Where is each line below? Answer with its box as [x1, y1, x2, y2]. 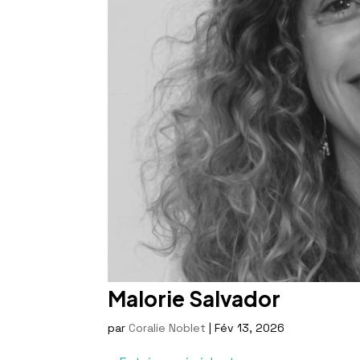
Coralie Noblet [129, 321, 207, 336]
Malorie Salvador [108, 285, 281, 313]
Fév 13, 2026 [215, 321, 285, 336]
